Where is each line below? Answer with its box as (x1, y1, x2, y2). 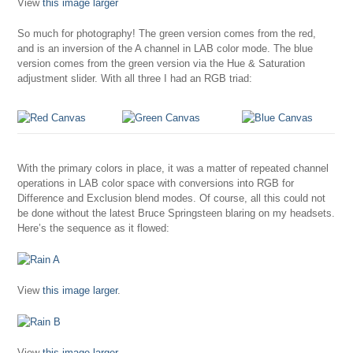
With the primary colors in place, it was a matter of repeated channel (17, 162, 329, 175)
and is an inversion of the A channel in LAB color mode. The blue (17, 43, 314, 55)
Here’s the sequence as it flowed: (17, 222, 170, 235)
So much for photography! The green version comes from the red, (17, 28, 317, 40)
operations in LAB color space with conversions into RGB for (17, 177, 295, 190)
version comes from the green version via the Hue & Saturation (17, 58, 306, 70)
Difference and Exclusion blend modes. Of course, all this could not (17, 192, 326, 205)
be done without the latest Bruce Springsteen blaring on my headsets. (17, 207, 336, 220)
